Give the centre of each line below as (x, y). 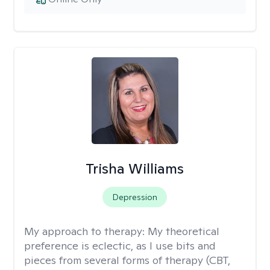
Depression (135, 197)
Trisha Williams (135, 168)
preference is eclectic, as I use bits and (120, 246)
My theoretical (184, 231)
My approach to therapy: (86, 231)
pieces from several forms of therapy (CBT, (127, 260)
